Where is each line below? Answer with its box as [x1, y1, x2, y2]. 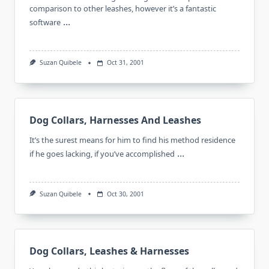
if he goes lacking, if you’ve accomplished [29, 148, 175, 159]
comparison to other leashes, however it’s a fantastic [29, 3, 216, 14]
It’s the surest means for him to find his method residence [29, 134, 235, 145]
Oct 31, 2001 [106, 58, 144, 67]
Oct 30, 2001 [106, 189, 144, 198]
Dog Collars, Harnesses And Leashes [29, 113, 201, 127]
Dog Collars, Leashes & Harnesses [29, 244, 189, 258]
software [29, 17, 61, 28]
